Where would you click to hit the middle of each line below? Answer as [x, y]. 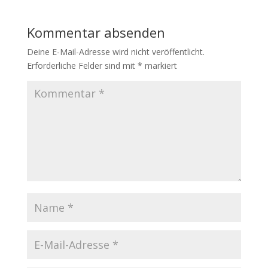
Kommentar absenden [96, 32]
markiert [159, 66]
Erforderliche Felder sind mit [82, 66]
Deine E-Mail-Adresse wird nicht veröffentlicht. [115, 52]
